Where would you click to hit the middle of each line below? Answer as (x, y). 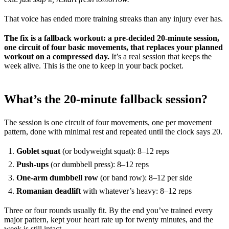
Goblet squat (38, 151)
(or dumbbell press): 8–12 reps (99, 164)
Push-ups (32, 164)
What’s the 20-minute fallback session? (106, 99)
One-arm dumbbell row (57, 177)
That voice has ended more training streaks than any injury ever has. (113, 18)
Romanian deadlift (49, 191)
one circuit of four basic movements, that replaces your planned (113, 47)
